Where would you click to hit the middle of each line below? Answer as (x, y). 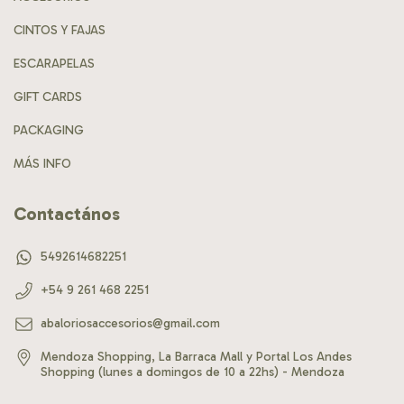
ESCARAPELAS (54, 64)
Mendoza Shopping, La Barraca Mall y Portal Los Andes (196, 356)
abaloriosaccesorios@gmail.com (130, 323)
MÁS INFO (42, 164)
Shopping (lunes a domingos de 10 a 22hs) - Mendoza (193, 372)
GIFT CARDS (48, 97)
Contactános (67, 214)
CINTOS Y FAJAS (60, 31)
